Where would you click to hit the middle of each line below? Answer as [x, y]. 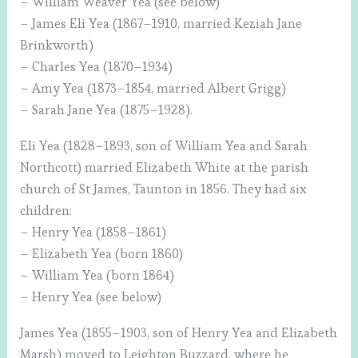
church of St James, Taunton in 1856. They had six [164, 189]
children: [46, 210]
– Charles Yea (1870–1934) [97, 66]
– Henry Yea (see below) [91, 296]
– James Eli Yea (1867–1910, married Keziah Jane [161, 23]
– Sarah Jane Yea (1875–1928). [107, 109]
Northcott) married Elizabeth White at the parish [165, 167]
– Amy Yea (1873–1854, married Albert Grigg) [153, 88]
